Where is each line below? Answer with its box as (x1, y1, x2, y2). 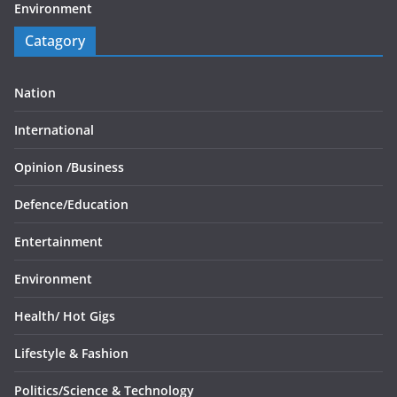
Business (71, 159, 124, 175)
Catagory (25, 31, 85, 51)
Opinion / (14, 159, 71, 175)
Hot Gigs (63, 307, 115, 324)
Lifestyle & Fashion (14, 345, 128, 362)
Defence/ (14, 196, 67, 213)
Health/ (14, 307, 63, 324)
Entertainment (14, 233, 103, 250)
